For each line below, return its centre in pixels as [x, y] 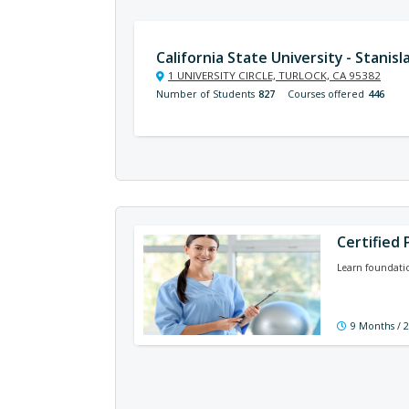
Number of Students [205, 94]
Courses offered [326, 94]
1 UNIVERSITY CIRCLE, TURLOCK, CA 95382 [274, 75]
